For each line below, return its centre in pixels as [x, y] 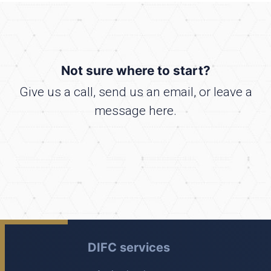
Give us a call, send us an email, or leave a [135, 92]
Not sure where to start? [135, 70]
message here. [135, 110]
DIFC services [129, 247]
